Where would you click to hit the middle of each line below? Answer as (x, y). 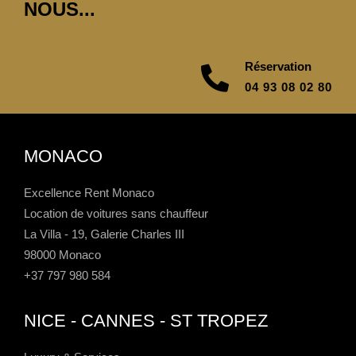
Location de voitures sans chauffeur (116, 214)
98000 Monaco (62, 255)
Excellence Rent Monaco (89, 193)
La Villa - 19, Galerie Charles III (104, 234)
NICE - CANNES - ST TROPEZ (146, 321)
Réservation (278, 67)
